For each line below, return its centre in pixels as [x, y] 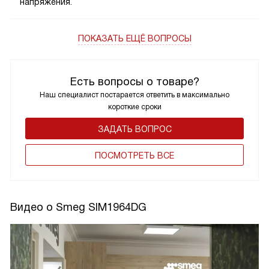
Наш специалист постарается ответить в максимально [134, 95]
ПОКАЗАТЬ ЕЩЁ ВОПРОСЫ [134, 38]
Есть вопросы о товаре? [134, 81]
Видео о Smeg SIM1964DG [78, 207]
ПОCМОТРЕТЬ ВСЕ [134, 155]
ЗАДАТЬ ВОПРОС [134, 129]
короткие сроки [134, 107]
